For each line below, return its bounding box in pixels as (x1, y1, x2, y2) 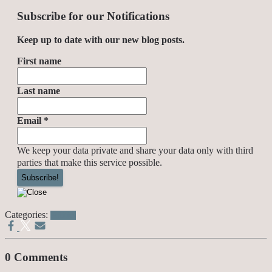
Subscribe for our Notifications (17, 10, 169, 23)
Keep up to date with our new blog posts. (17, 34, 185, 45)
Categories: (5, 209, 50, 220)
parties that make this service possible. (17, 157, 162, 168)
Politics (50, 210, 76, 220)
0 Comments (5, 250, 67, 263)
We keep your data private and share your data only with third (17, 144, 253, 155)
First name (17, 55, 61, 66)
